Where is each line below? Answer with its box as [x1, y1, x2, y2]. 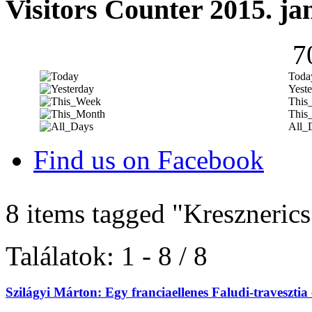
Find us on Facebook [33, 145, 264, 175]
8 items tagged [6, 198, 172, 229]
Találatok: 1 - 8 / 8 [6, 241, 208, 272]
